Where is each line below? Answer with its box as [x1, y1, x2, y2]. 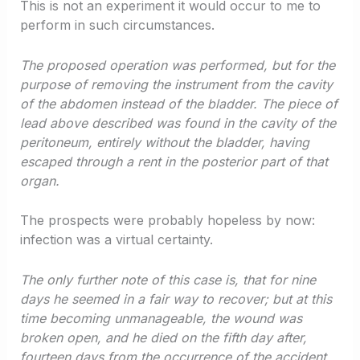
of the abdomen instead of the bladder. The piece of [19, 95, 337, 112]
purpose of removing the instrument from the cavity [19, 76, 333, 92]
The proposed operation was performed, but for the [19, 56, 335, 73]
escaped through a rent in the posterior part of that [19, 153, 328, 170]
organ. [19, 172, 59, 189]
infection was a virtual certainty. [19, 231, 213, 248]
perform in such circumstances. [19, 16, 215, 33]
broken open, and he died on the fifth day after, [19, 329, 307, 346]
